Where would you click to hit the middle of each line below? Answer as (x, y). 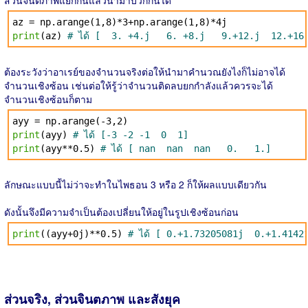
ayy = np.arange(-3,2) (70, 121)
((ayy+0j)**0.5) (84, 234)
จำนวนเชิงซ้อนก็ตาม (48, 99)
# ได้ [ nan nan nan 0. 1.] (186, 148)
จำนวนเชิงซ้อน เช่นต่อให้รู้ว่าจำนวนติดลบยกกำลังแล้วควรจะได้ (139, 85)
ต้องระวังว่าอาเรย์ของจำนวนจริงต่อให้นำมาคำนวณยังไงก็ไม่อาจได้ (145, 71)
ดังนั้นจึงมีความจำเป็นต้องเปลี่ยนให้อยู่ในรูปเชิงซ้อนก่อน (121, 212)
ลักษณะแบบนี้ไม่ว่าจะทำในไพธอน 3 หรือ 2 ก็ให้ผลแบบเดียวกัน (135, 184)
